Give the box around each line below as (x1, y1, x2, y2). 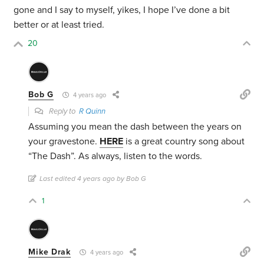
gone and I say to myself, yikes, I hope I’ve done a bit (14, 4, 230, 16)
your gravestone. (28, 136, 100, 148)
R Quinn (79, 107, 106, 117)
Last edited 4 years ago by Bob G (39, 174, 147, 183)
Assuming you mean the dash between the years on (28, 121, 242, 133)
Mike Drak (28, 247, 71, 258)
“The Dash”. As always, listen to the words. (28, 150, 203, 163)
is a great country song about (123, 136, 245, 148)
